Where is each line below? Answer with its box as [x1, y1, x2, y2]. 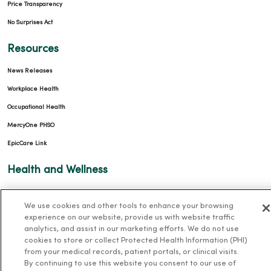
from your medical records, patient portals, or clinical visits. [24, 249, 239, 256]
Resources [7, 44, 59, 54]
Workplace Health [7, 86, 59, 92]
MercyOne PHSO [7, 122, 54, 128]
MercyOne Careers [7, 249, 102, 260]
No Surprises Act [7, 19, 53, 25]
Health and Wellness [7, 165, 108, 175]
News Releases [7, 68, 52, 74]
